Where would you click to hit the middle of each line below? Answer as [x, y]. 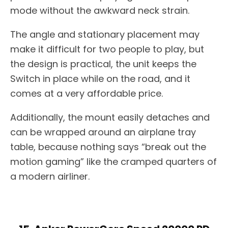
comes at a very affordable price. [87, 94]
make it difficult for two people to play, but [107, 49]
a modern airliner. [50, 177]
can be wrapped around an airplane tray [103, 132]
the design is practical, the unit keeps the [103, 64]
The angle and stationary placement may [105, 35]
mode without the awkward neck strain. [100, 11]
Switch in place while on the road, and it [100, 79]
